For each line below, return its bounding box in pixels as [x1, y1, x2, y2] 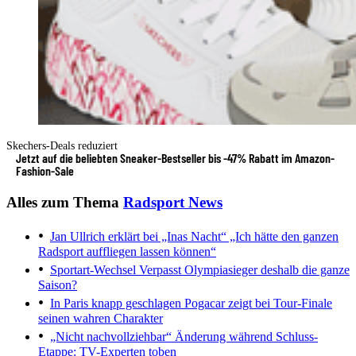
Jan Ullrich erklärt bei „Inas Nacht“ [50, 230, 226, 244]
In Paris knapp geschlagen [50, 296, 181, 311]
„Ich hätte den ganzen [226, 230, 339, 244]
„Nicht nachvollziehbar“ [50, 330, 172, 344]
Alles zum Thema [6, 193, 123, 211]
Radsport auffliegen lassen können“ [38, 245, 216, 259]
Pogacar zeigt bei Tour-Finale [181, 296, 332, 311]
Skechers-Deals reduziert [6, 139, 118, 152]
